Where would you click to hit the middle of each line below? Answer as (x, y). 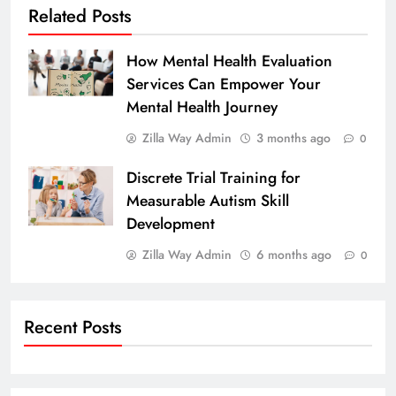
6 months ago (294, 255)
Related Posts (80, 16)
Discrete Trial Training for (213, 178)
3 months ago (293, 138)
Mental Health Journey (202, 107)
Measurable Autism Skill (208, 201)
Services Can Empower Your (224, 84)
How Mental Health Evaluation (229, 61)
